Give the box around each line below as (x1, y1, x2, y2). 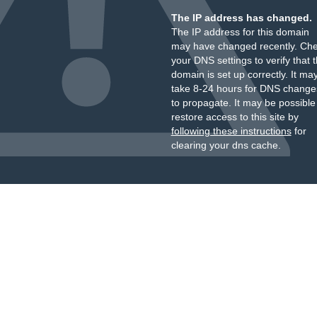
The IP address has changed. (171, 12, 312, 23)
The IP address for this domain (171, 26, 309, 38)
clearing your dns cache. (171, 139, 281, 151)
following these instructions (171, 125, 292, 137)
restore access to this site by (171, 111, 299, 122)
